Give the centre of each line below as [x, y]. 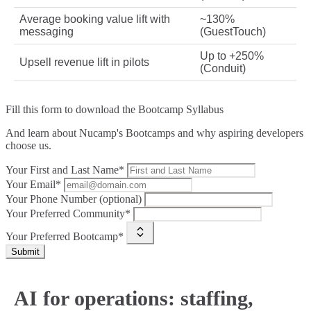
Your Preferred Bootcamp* [65, 237]
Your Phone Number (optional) [74, 199]
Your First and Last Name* [65, 170]
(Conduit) [223, 69]
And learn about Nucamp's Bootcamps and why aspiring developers [154, 133]
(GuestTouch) [233, 32]
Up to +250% [232, 56]
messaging [47, 32]
